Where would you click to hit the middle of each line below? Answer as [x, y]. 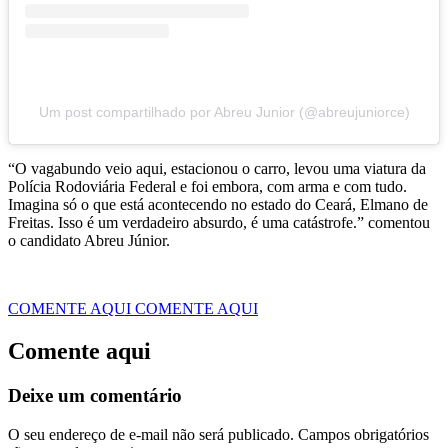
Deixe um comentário [95, 395]
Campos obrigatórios [361, 434]
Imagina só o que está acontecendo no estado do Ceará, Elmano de [218, 204]
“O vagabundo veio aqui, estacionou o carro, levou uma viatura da [217, 168]
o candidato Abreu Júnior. [89, 240]
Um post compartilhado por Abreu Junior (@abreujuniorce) [224, 112]
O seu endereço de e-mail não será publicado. [151, 434]
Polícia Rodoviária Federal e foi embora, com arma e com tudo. [207, 186]
